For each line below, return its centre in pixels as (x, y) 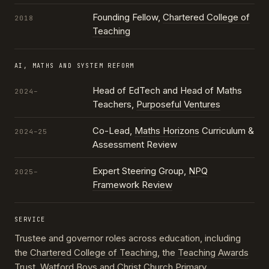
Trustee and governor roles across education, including (128, 238)
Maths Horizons (167, 131)
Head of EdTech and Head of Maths (167, 91)
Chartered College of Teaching (94, 253)
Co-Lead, (113, 131)
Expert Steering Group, (141, 171)
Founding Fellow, (128, 17)
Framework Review (132, 185)
